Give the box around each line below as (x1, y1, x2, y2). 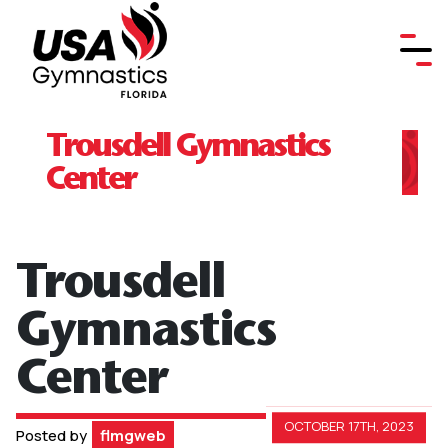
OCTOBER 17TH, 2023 (284, 417, 414, 436)
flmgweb (100, 425, 166, 446)
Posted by (16, 425, 90, 446)
